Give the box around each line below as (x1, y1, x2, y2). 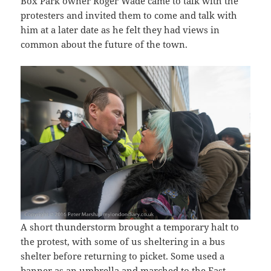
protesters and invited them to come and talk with (21, 9, 238, 22)
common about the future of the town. (21, 38, 188, 51)
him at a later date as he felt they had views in (21, 24, 220, 36)
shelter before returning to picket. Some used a (21, 249, 225, 262)
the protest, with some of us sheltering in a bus (21, 235, 226, 247)
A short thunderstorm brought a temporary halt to (21, 220, 240, 233)
